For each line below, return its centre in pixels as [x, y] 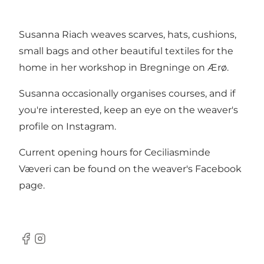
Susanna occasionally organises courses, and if [127, 94]
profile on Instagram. [67, 127]
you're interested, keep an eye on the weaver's [128, 110]
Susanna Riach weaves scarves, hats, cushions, [128, 35]
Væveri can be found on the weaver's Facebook [130, 169]
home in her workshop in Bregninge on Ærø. [124, 68]
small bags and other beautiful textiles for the [126, 51]
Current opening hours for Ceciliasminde [115, 153]
